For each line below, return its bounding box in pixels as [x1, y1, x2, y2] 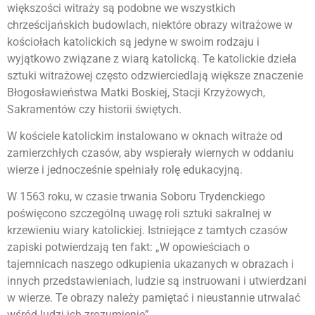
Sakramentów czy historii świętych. [7, 102, 181, 116]
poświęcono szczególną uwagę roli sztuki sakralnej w [7, 207, 271, 221]
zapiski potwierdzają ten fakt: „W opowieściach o [7, 240, 250, 255]
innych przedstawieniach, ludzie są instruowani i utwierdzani [7, 274, 307, 288]
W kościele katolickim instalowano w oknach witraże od [7, 129, 283, 143]
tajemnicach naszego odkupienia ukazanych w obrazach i [7, 257, 294, 271]
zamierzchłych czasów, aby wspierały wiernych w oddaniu [7, 146, 294, 160]
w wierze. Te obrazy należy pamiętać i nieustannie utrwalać [7, 291, 300, 305]
